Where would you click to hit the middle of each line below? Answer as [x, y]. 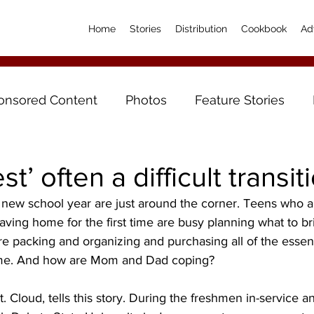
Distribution [201, 29]
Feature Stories [240, 100]
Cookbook [264, 29]
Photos [146, 100]
